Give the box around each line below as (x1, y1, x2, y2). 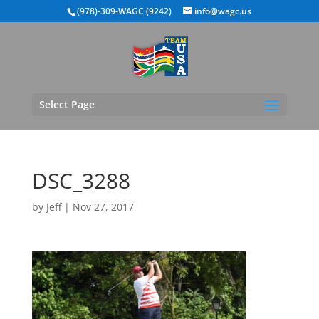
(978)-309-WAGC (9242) (77, 5, 172, 17)
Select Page (38, 98, 95, 111)
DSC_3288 (31, 166, 130, 195)
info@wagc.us (194, 5, 252, 17)
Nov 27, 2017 (72, 200, 134, 214)
